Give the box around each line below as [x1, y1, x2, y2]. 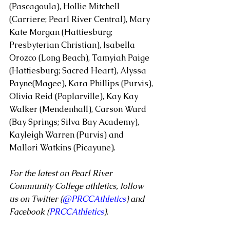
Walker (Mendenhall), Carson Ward [9, 103, 148, 114]
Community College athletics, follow [9, 180, 146, 191]
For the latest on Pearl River [9, 167, 114, 179]
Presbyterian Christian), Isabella [9, 39, 137, 50]
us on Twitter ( [9, 193, 63, 204]
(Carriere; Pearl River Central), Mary [9, 13, 152, 25]
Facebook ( [9, 206, 49, 217]
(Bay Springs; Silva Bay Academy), [9, 116, 141, 127]
